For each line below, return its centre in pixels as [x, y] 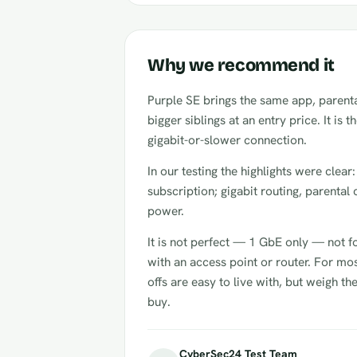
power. [166, 211]
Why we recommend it [241, 65]
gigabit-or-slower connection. [227, 140]
